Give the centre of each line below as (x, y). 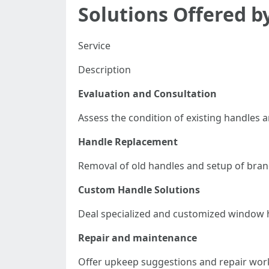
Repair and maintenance (138, 238)
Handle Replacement (128, 142)
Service (94, 46)
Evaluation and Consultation (147, 94)
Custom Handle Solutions (139, 190)
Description (104, 70)
